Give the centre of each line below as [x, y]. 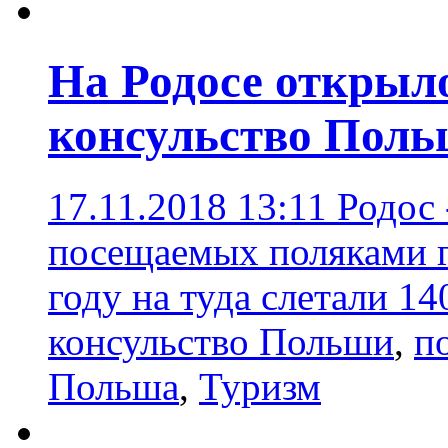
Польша [113, 386]
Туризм [260, 386]
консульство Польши [221, 341]
